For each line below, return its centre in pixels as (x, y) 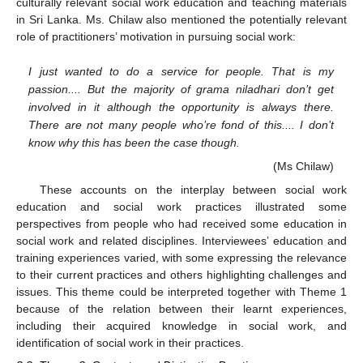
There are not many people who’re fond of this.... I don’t (181, 125)
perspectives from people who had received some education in (181, 223)
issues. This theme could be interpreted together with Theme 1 (181, 291)
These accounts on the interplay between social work (193, 189)
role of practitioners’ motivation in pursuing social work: (156, 36)
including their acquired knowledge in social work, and (181, 325)
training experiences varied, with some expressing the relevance (181, 257)
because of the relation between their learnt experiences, (181, 308)
